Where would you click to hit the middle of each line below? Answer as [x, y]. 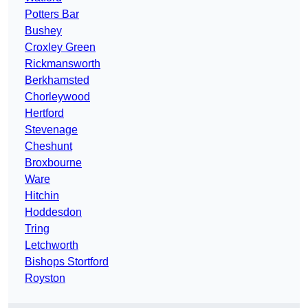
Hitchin [42, 196]
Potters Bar [52, 14]
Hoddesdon [53, 212]
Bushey [43, 31]
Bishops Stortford [67, 262]
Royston [45, 278]
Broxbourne [53, 163]
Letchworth [52, 245]
